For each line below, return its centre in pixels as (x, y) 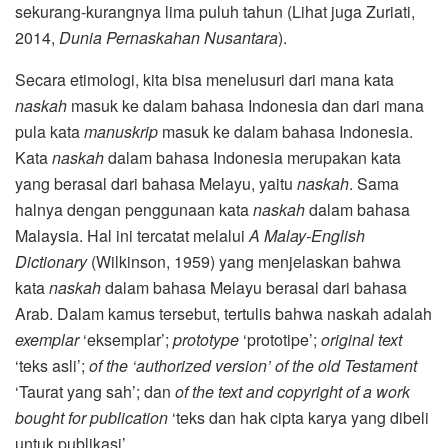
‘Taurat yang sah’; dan (95, 391)
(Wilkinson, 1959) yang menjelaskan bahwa (244, 261)
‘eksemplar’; (126, 339)
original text (361, 339)
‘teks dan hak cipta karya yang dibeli (300, 417)
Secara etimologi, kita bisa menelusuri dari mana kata (204, 79)
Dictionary (51, 261)
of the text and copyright (258, 391)
